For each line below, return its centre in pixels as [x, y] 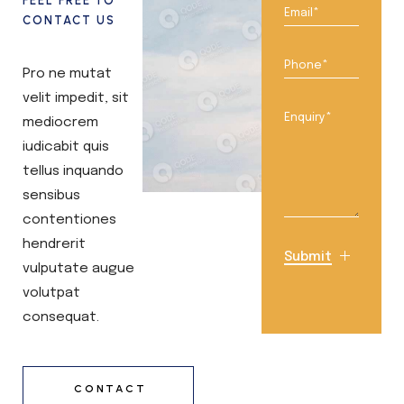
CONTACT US [69, 20]
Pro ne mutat [67, 74]
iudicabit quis [66, 147]
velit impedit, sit [76, 98]
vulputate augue [78, 269]
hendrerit [54, 244]
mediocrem [60, 123]
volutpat [51, 293]
